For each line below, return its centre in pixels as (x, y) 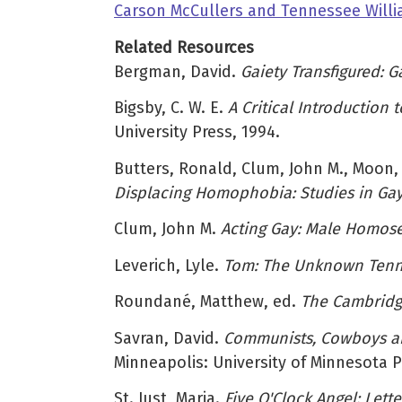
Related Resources (184, 47)
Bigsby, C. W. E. (171, 108)
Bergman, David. (177, 71)
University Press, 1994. (197, 132)
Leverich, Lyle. (169, 265)
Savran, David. (169, 338)
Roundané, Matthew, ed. (207, 302)
